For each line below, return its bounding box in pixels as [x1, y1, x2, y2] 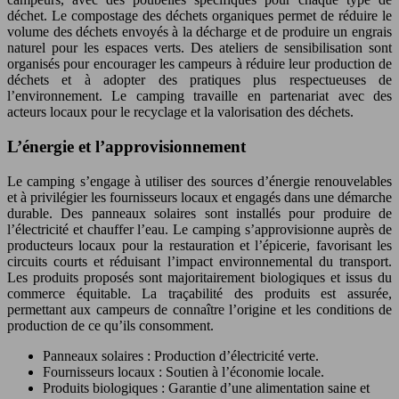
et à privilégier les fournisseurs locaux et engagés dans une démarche [7, 189, 392, 205]
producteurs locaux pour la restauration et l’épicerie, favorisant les [7, 237, 392, 253]
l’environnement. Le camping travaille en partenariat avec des [7, 88, 392, 104]
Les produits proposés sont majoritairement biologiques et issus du [7, 269, 392, 285]
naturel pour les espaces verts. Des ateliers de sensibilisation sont [7, 40, 392, 56]
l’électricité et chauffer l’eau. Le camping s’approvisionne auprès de [7, 221, 392, 237]
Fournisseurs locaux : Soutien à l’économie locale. [43, 363, 324, 379]
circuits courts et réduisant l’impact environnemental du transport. [7, 253, 392, 269]
